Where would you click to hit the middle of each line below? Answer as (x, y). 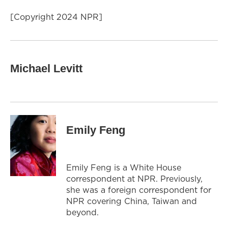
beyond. (84, 212)
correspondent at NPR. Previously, (134, 178)
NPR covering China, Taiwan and (132, 201)
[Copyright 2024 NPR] (56, 17)
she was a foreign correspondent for (139, 190)
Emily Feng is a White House (124, 167)
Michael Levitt (46, 68)
